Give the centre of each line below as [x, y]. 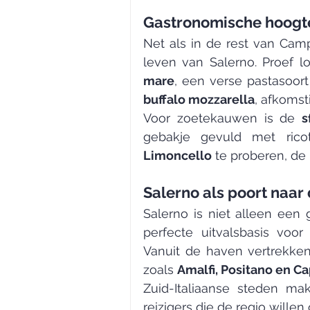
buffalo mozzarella [199, 100]
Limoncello [177, 156]
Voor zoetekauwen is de [223, 118]
